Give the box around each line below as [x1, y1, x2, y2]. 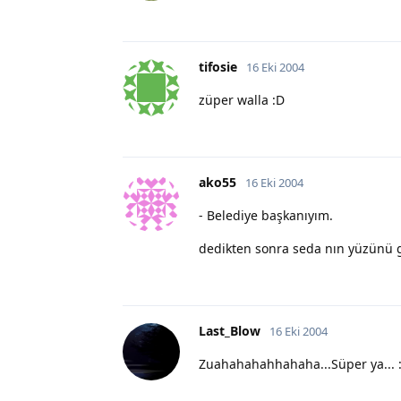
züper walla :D [199, 90, 285, 108]
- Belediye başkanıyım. [199, 206, 333, 224]
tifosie [199, 57, 237, 75]
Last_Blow [199, 321, 260, 339]
